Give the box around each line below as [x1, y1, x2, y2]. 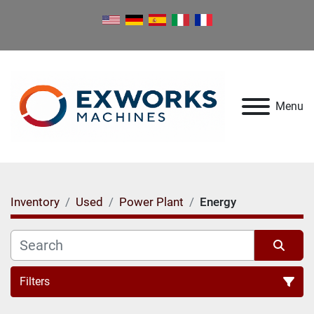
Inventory [11, 195, 60, 209]
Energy [200, 195, 236, 209]
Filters [20, 275, 50, 288]
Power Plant [119, 195, 184, 209]
